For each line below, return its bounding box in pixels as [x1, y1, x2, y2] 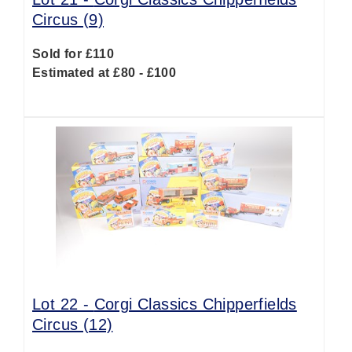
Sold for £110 [32, 47, 115, 60]
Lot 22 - [32, 295, 94, 313]
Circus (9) [32, 11, 104, 28]
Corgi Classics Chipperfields [93, 295, 297, 313]
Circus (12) [32, 316, 113, 333]
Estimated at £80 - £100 [32, 66, 177, 79]
